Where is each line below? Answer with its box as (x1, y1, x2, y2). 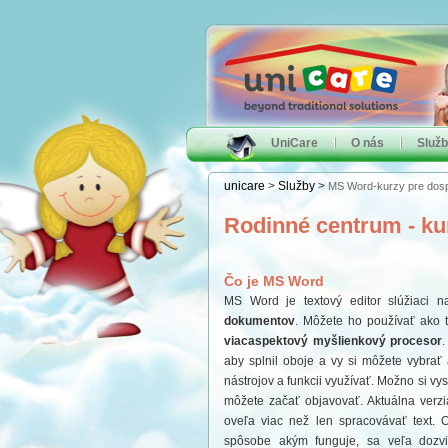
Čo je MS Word (224, 273, 324, 289)
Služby (278, 179, 315, 193)
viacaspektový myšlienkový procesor (224, 334, 442, 348)
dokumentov (224, 314, 295, 328)
